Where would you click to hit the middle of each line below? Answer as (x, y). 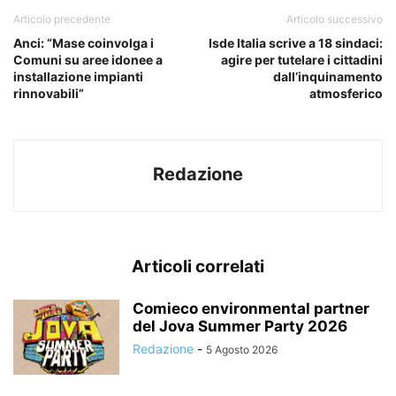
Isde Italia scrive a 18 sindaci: (296, 42)
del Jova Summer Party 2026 (240, 326)
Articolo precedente (62, 19)
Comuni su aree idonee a (88, 59)
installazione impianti (78, 76)
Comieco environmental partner (251, 308)
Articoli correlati (198, 266)
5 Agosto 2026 (242, 349)
